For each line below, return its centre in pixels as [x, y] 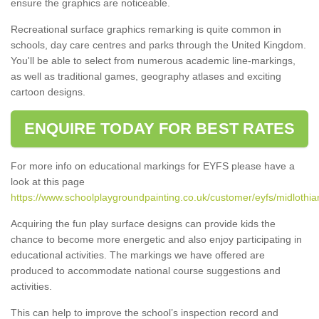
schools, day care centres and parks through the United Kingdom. [158, 45]
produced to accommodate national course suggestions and [146, 270]
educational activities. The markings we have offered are [138, 255]
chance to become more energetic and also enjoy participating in [156, 239]
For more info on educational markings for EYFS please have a [153, 166]
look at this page [48, 181]
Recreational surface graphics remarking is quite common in [146, 29]
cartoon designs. [48, 91]
